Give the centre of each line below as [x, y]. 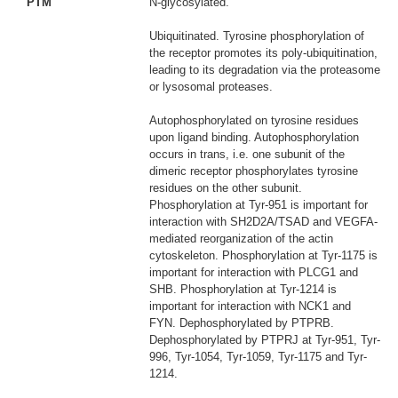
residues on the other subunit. [226, 187]
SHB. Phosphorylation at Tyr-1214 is [243, 289]
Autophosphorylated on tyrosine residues [254, 120]
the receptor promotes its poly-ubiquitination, [263, 52]
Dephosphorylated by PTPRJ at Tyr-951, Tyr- [265, 339]
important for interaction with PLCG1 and [254, 272]
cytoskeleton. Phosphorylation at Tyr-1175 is [263, 255]
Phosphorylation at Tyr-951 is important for [259, 204]
